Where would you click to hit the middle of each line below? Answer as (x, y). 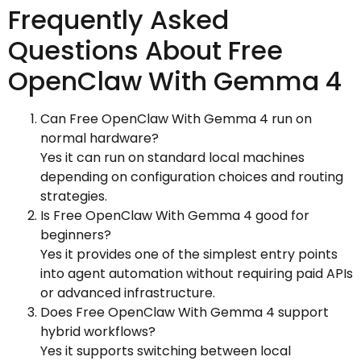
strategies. (74, 196)
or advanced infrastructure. (128, 293)
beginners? (76, 234)
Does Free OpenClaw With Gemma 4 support (185, 312)
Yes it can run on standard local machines (172, 157)
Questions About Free (145, 50)
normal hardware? (100, 138)
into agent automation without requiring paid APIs (197, 273)
